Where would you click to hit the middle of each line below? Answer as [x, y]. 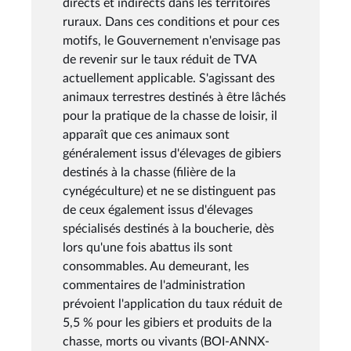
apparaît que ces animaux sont [146, 134]
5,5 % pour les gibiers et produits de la [167, 322]
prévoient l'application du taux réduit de [172, 304]
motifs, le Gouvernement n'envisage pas [172, 40]
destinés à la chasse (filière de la [149, 172]
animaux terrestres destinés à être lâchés [174, 97]
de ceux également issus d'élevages [158, 210]
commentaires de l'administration [154, 285]
